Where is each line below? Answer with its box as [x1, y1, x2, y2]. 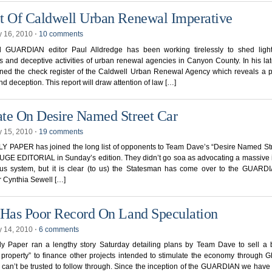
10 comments [39, 30, 83, 39]
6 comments [39, 225, 79, 234]
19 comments [39, 127, 83, 137]
